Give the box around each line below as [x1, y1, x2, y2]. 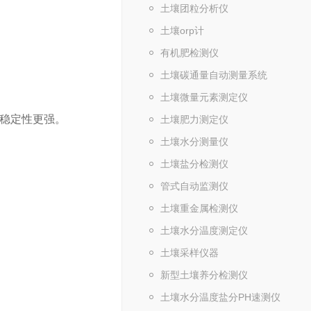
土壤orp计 [160, 25, 204, 36]
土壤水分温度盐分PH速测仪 [160, 292, 280, 303]
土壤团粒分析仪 [160, 3, 228, 14]
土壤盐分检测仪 [160, 158, 228, 169]
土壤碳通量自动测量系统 [160, 69, 267, 81]
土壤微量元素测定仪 [160, 92, 248, 103]
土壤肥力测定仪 [160, 114, 228, 125]
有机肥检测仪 [160, 47, 219, 58]
